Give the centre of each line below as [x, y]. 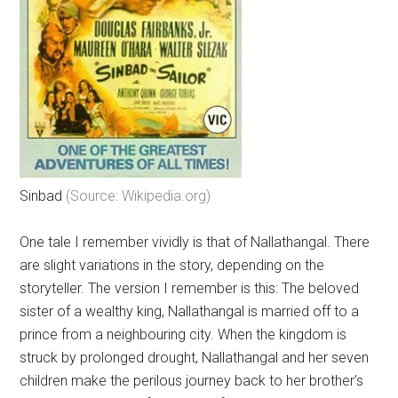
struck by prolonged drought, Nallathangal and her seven [195, 358]
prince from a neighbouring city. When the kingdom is [183, 334]
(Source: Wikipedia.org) [139, 196]
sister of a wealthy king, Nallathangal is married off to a [190, 311]
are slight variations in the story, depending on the [172, 265]
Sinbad [43, 196]
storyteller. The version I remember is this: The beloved [190, 288]
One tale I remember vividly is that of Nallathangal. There [195, 242]
